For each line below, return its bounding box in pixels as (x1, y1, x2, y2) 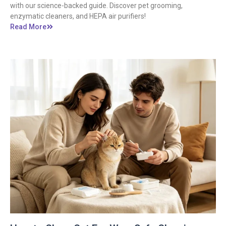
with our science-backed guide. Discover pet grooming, (10, 2, 183, 10)
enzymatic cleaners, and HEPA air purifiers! (10, 12, 146, 21)
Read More (10, 23, 46, 31)
